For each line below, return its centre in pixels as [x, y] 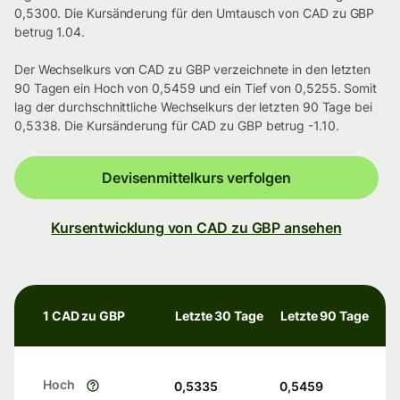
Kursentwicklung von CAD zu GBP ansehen [196, 228]
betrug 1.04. [50, 32]
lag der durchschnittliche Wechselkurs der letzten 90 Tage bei [193, 107]
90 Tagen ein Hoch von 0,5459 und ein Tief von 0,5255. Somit [196, 88]
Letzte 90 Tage [325, 316]
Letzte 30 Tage [219, 316]
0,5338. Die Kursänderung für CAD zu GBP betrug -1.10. [177, 126]
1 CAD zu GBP [84, 316]
